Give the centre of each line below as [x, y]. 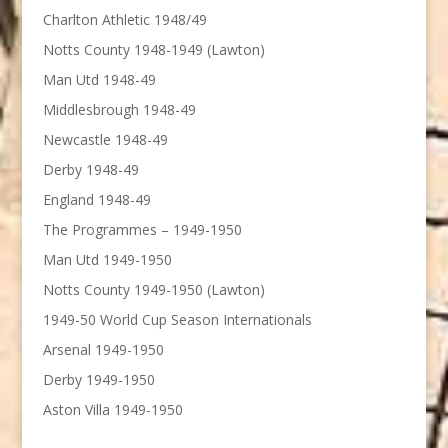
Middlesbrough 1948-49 [119, 109]
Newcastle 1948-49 [105, 139]
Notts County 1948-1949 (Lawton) [153, 49]
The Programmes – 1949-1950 [142, 229]
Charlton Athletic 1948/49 [124, 19]
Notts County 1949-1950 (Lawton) [153, 289]
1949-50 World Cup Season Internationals [177, 319]
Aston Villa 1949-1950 [112, 409]
